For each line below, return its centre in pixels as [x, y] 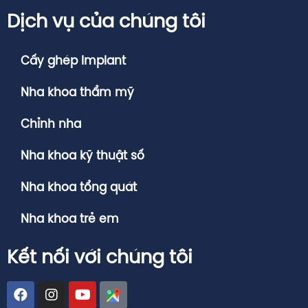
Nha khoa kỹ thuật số [82, 156]
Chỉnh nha [51, 124]
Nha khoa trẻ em [70, 219]
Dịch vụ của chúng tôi [106, 22]
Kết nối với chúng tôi [100, 258]
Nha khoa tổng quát [79, 187]
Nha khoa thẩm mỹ [77, 92]
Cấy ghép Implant [73, 61]
